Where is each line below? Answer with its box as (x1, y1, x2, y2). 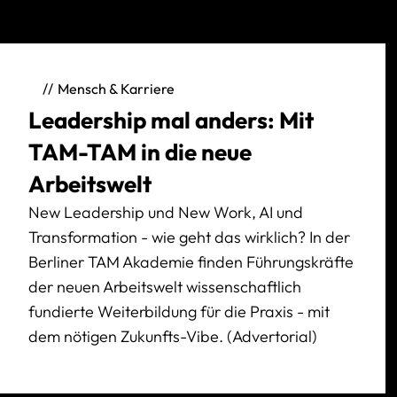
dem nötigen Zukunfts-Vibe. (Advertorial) (28, 325, 317, 346)
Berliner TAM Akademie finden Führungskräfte (28, 251, 354, 272)
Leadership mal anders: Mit (28, 105, 314, 135)
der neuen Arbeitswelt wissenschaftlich (28, 276, 301, 297)
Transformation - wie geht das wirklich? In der (28, 226, 350, 247)
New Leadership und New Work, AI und (28, 201, 303, 222)
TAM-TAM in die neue (28, 136, 252, 167)
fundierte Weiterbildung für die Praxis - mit (28, 300, 330, 322)
